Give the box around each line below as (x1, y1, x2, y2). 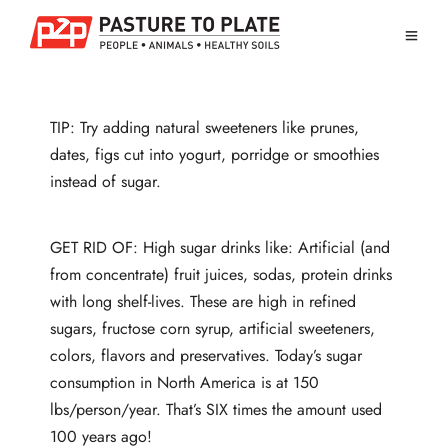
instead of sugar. (50, 170, 161, 194)
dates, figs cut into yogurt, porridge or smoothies (50, 143, 379, 167)
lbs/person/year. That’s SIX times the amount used (50, 397, 382, 421)
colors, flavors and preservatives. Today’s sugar (50, 343, 362, 367)
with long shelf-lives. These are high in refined (50, 289, 356, 313)
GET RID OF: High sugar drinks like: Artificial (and (50, 235, 390, 259)
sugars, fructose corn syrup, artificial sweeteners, (50, 316, 375, 340)
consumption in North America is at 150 (50, 370, 319, 394)
